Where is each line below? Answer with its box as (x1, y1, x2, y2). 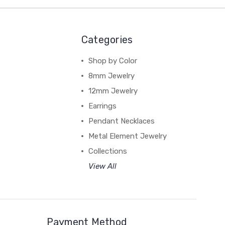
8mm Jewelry (88, 71, 135, 81)
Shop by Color (88, 56, 137, 66)
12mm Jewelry (88, 86, 138, 96)
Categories (81, 34, 133, 46)
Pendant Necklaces (88, 117, 155, 126)
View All (88, 162, 117, 171)
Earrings (88, 101, 117, 111)
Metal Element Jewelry (88, 132, 167, 141)
